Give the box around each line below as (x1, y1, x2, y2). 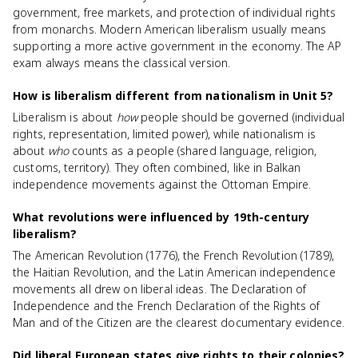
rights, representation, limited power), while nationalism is (13, 126, 316, 141)
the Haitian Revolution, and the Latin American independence (13, 265, 336, 280)
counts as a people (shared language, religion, (69, 143, 317, 158)
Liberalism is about (13, 109, 117, 125)
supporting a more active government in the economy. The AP (13, 38, 342, 54)
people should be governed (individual (137, 109, 345, 125)
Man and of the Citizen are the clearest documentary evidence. (13, 315, 345, 330)
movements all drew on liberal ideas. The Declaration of (13, 281, 307, 296)
